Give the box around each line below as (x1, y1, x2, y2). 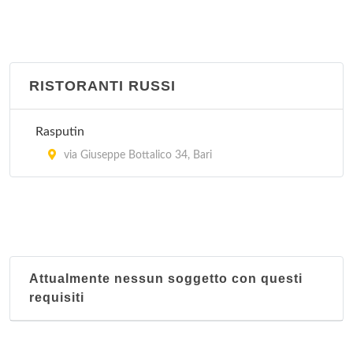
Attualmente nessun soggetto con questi (29, 272, 303, 285)
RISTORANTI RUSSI (29, 78, 176, 94)
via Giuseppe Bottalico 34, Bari (61, 150, 212, 161)
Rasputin (35, 125, 84, 138)
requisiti (29, 291, 84, 304)
